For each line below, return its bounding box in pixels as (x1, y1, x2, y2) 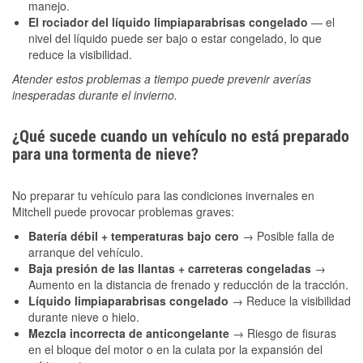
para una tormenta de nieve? (12, 144, 199, 164)
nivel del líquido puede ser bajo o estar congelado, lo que (28, 30, 322, 47)
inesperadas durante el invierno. (12, 87, 177, 104)
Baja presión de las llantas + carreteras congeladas (28, 260, 314, 277)
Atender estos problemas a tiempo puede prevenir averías (12, 70, 311, 88)
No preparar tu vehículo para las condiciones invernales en (12, 187, 314, 204)
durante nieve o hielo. (28, 309, 139, 326)
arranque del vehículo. (28, 244, 143, 261)
